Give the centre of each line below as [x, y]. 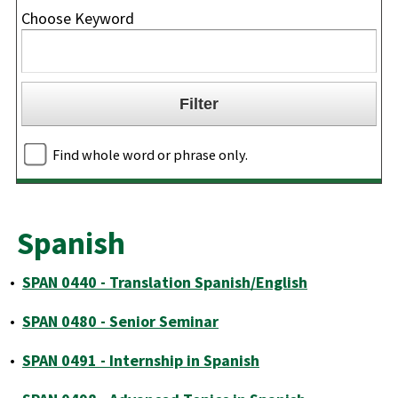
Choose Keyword [78, 18]
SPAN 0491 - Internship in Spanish [141, 360]
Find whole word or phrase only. [150, 154]
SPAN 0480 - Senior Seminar [120, 321]
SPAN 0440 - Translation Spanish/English [165, 282]
